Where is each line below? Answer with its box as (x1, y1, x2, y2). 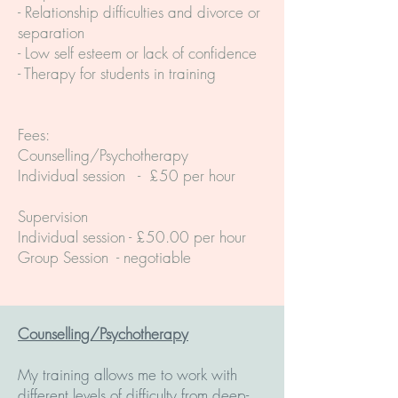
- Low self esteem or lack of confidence (18, 43, 257, 63)
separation (18, 22, 84, 43)
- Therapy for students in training (18, 63, 216, 84)
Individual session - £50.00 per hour (18, 227, 246, 247)
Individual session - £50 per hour (18, 165, 235, 186)
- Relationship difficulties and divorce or (18, 2, 260, 22)
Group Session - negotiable (18, 247, 195, 267)
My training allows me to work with (18, 364, 237, 385)
